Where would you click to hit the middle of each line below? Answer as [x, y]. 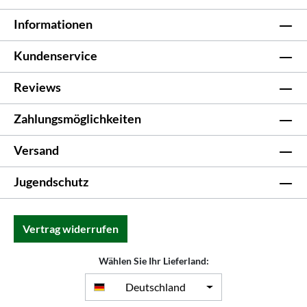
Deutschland [156, 287]
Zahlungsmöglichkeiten [77, 119]
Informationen [53, 24]
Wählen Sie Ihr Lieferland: [153, 261]
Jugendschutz [51, 182]
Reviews [37, 87]
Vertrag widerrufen [71, 229]
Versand [36, 150]
